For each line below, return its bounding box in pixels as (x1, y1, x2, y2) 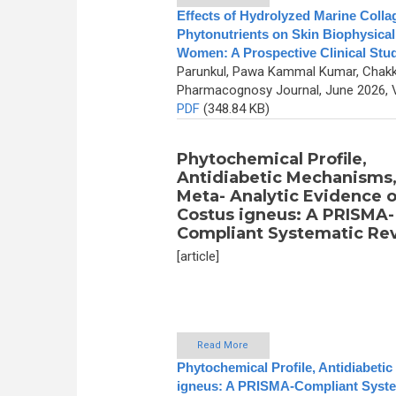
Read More (197, 339, 248, 352)
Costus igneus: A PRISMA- (176, 204, 394, 225)
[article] (176, 247, 219, 264)
